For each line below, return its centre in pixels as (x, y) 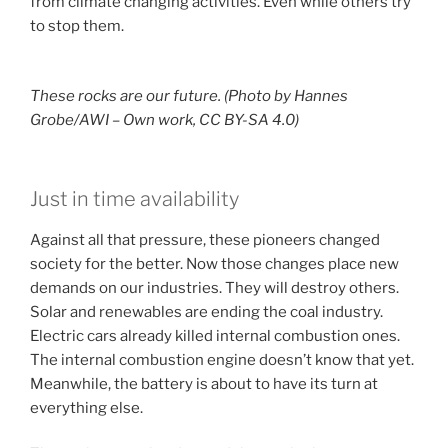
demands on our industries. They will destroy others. (214, 287)
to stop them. (77, 25)
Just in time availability (134, 198)
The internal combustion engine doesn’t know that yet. (222, 359)
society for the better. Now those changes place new (214, 263)
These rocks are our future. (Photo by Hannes (189, 96)
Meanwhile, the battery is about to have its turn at (204, 383)
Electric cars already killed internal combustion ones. (215, 335)
